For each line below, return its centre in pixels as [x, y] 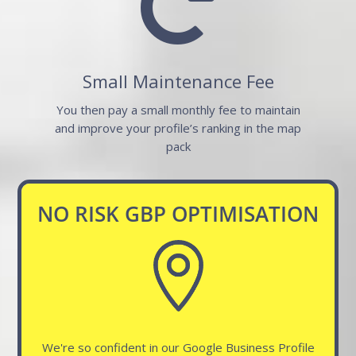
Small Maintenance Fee [178, 81]
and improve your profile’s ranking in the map [178, 128]
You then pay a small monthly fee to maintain [178, 110]
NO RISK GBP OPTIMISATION [178, 214]
